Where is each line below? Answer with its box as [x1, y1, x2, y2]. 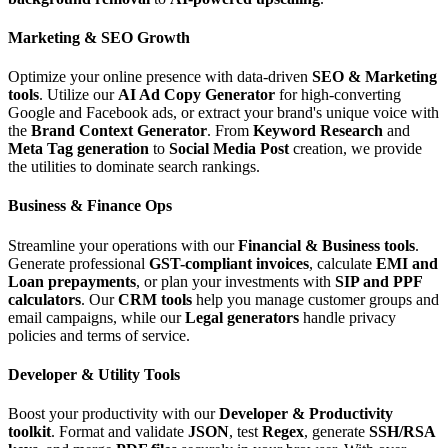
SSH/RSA [369, 423, 435, 441]
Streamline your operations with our [8, 236, 238, 254]
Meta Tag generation [8, 140, 149, 158]
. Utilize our [39, 86, 118, 104]
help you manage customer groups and [192, 290, 439, 308]
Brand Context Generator [31, 122, 207, 140]
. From [207, 122, 253, 140]
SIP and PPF [335, 272, 422, 290]
